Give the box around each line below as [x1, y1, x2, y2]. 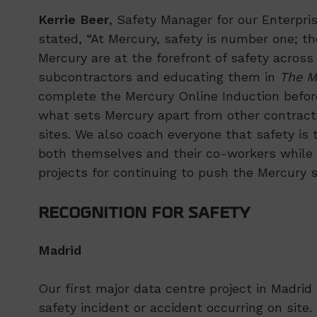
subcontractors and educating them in [38, 69, 279, 84]
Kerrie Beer [38, 11, 109, 27]
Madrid [38, 242, 81, 258]
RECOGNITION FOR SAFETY [38, 205, 250, 221]
